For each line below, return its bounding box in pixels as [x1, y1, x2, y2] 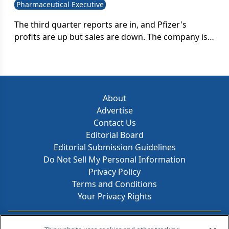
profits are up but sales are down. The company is [14, 31, 208, 42]
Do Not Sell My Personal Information [43, 154, 186, 165]
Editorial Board [85, 129, 144, 141]
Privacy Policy [88, 166, 141, 177]
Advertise [96, 105, 133, 116]
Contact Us [93, 117, 136, 128]
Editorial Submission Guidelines [53, 142, 176, 153]
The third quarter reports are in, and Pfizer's [14, 19, 187, 30]
